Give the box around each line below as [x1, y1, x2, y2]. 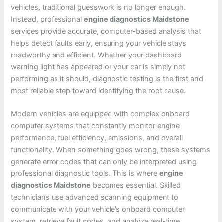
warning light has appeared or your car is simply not [11, 62, 186, 71]
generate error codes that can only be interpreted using [11, 157, 197, 166]
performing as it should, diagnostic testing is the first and [11, 74, 204, 83]
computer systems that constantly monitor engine [11, 121, 180, 130]
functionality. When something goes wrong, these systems [11, 145, 211, 154]
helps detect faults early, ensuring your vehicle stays [11, 38, 187, 48]
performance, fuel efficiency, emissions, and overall [11, 133, 183, 142]
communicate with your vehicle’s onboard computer [11, 204, 185, 214]
